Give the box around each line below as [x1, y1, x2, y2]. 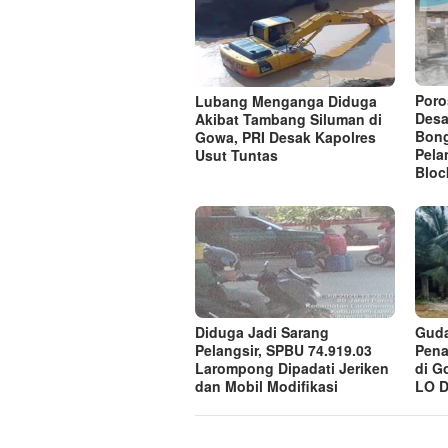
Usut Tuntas [195, 144, 278, 165]
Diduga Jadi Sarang [195, 321, 329, 342]
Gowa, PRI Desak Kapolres [195, 126, 376, 147]
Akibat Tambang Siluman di [195, 108, 382, 129]
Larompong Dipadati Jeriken [195, 357, 389, 378]
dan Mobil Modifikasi [195, 375, 338, 396]
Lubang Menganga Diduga [195, 90, 377, 111]
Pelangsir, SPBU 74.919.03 [195, 339, 372, 360]
